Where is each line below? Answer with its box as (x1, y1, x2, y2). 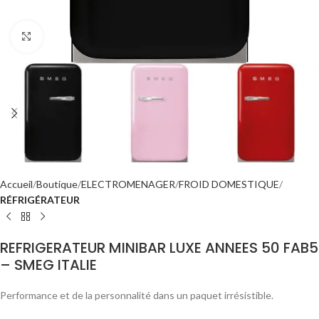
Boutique (36, 178, 78, 190)
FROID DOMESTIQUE (179, 178, 279, 190)
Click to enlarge (42, 31, 110, 42)
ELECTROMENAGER (81, 178, 175, 190)
